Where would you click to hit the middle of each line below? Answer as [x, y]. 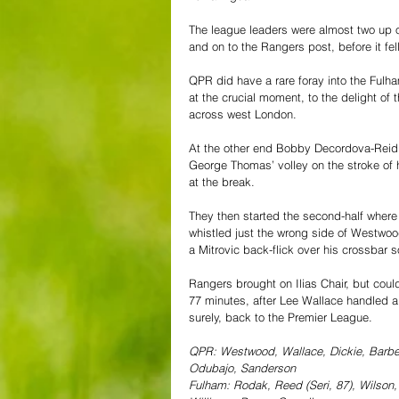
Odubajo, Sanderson [242, 367]
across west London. [243, 114]
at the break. [222, 181]
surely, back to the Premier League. [281, 317]
